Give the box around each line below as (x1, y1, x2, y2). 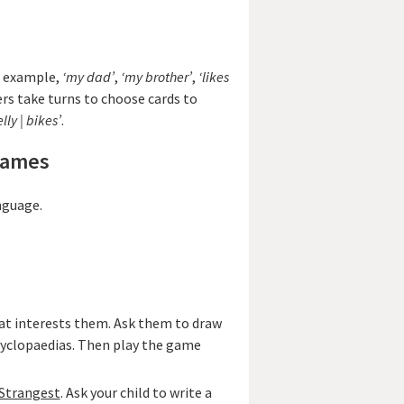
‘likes (197, 67, 229, 86)
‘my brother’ (120, 67, 192, 86)
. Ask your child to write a (60, 382, 212, 401)
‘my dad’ (61, 67, 115, 86)
